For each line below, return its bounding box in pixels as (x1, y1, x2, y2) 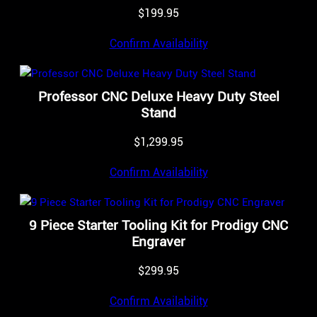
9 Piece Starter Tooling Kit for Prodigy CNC (29, 217, 288, 234)
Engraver (132, 233, 185, 250)
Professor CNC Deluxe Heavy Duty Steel (38, 88, 279, 105)
